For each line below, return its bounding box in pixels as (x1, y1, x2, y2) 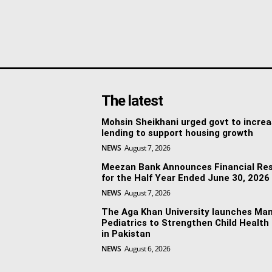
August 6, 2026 (124, 243, 171, 254)
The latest (101, 92, 163, 109)
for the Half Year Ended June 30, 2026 (101, 172, 270, 183)
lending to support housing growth (101, 127, 254, 138)
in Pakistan (101, 228, 151, 239)
